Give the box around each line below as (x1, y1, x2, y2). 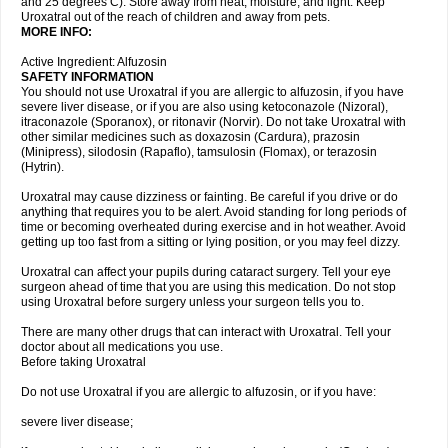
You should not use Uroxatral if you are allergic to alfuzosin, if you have (21, 85, 404, 99)
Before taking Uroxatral (21, 355, 146, 369)
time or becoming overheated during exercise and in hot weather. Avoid (21, 220, 406, 234)
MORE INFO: (21, 25, 92, 39)
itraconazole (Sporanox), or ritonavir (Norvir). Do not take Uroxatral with (21, 115, 406, 129)
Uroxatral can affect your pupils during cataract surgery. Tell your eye (21, 265, 391, 279)
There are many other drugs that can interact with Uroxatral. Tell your (21, 325, 391, 339)
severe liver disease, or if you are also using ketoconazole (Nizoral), (21, 100, 388, 114)
